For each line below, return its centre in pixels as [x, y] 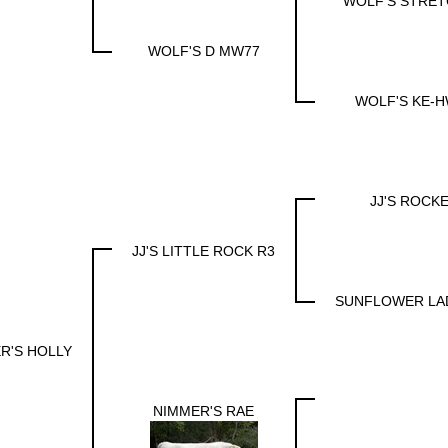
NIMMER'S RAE [203, 411]
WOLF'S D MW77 [203, 51]
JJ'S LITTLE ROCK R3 [203, 251]
